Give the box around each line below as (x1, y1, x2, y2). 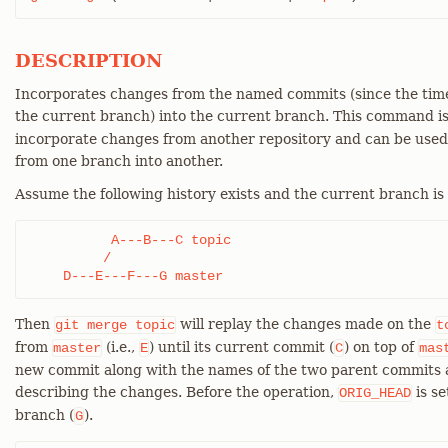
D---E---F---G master (31, 268, 223, 284)
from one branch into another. (15, 153, 223, 169)
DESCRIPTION (15, 50, 162, 71)
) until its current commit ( (149, 339, 334, 355)
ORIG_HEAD (339, 385, 411, 401)
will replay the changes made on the (176, 316, 435, 332)
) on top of (344, 339, 418, 355)
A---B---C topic (31, 232, 231, 248)
